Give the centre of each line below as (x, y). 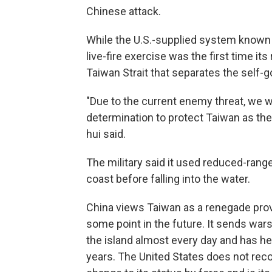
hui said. (106, 134)
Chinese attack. (124, 12)
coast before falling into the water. (168, 179)
